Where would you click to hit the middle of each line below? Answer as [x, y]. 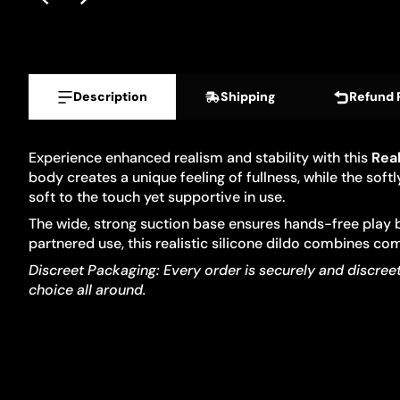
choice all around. [87, 290]
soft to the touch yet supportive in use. [157, 197]
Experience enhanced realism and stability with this [200, 158]
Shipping [248, 96]
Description [110, 96]
